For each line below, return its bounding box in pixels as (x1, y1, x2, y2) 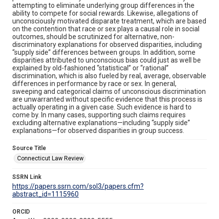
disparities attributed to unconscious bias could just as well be (12, 56, 201, 64)
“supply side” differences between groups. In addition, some (12, 48, 196, 56)
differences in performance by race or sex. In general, (12, 79, 176, 88)
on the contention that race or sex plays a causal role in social (12, 24, 199, 33)
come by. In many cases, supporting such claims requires (12, 110, 186, 119)
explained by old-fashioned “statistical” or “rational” (12, 64, 169, 72)
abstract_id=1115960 (12, 190, 79, 198)
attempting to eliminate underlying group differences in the (12, 1, 195, 9)
